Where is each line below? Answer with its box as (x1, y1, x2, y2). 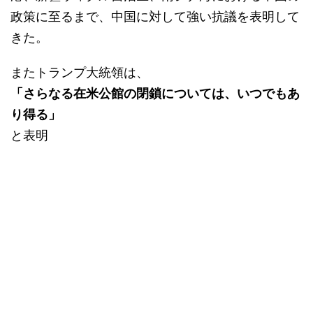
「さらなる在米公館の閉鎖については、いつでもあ (10, 85, 300, 101)
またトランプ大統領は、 (10, 64, 149, 80)
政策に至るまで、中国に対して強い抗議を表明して (10, 8, 300, 24)
